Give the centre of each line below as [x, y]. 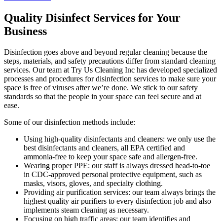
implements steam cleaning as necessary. [86, 210]
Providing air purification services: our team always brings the [120, 192]
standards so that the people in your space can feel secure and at [103, 96]
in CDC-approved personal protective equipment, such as [113, 174]
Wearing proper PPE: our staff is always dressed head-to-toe [117, 165]
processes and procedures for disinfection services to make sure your [110, 78]
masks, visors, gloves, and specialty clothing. [93, 183]
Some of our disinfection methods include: [70, 122]
